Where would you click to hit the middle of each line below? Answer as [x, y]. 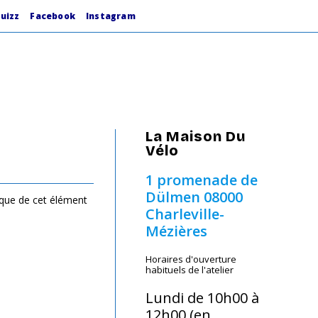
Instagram [111, 16]
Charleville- [185, 214]
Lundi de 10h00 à [203, 298]
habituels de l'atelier [190, 270]
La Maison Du [196, 136]
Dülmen [173, 197]
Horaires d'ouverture [191, 259]
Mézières [177, 231]
